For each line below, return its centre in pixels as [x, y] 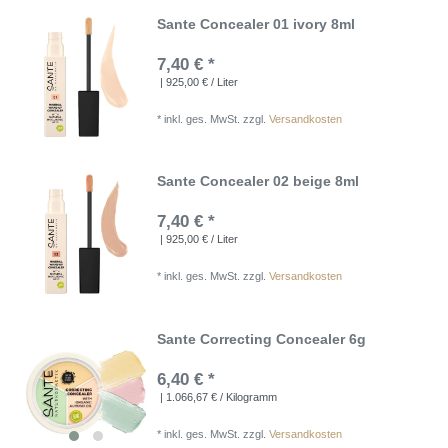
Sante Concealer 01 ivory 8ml [256, 24]
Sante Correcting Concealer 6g [262, 338]
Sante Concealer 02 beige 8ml [258, 181]
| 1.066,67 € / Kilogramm [217, 396]
